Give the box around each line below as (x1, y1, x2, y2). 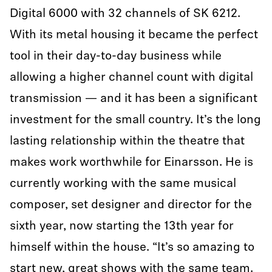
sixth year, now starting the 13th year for (10, 220, 234, 233)
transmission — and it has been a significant (10, 93, 257, 105)
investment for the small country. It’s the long (10, 114, 261, 126)
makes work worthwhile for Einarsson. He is (10, 157, 253, 169)
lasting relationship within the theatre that (10, 135, 245, 148)
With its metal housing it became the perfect (10, 29, 258, 41)
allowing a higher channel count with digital (10, 72, 253, 84)
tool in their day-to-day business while (10, 50, 222, 63)
